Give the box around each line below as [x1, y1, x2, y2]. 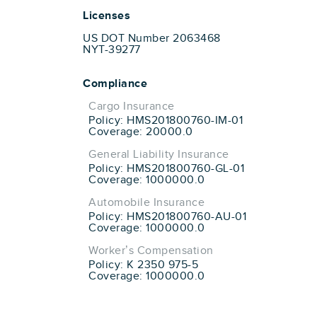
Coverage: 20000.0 [88, 125, 193, 139]
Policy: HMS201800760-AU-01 [88, 210, 246, 224]
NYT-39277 [83, 43, 141, 57]
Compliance [83, 77, 147, 91]
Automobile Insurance [88, 196, 204, 209]
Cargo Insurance [88, 100, 175, 113]
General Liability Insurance [88, 148, 229, 161]
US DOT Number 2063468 [83, 32, 221, 45]
